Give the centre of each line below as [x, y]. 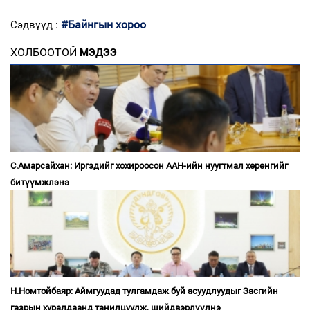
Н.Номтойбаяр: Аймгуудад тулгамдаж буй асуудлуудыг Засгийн [144, 291]
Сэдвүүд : [36, 25]
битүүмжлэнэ [40, 182]
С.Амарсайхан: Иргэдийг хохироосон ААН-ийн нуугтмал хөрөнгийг [149, 165]
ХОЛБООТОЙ [44, 52]
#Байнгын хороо [103, 24]
